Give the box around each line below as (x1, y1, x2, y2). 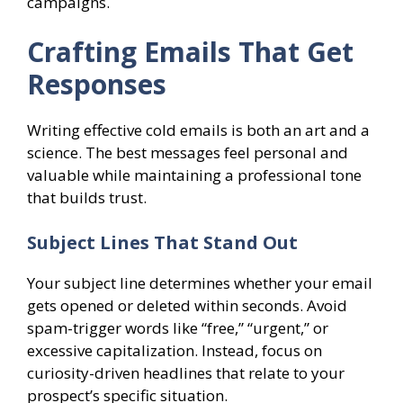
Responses (27, 66, 166, 103)
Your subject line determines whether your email (27, 272, 372, 293)
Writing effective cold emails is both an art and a (27, 120, 370, 141)
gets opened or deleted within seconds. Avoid (27, 294, 347, 316)
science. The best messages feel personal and (27, 142, 348, 164)
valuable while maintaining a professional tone (27, 165, 362, 186)
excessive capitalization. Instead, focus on (27, 339, 322, 361)
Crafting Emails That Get (27, 33, 354, 71)
